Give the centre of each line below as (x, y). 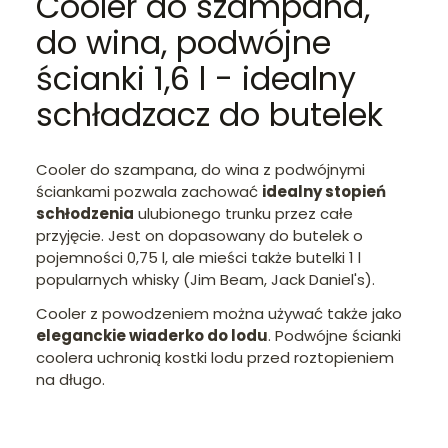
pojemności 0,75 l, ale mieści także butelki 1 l (198, 258)
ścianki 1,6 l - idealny (196, 78)
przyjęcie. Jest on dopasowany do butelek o (199, 236)
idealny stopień (324, 192)
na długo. (70, 380)
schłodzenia (85, 214)
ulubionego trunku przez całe (243, 214)
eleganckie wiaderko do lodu (152, 336)
